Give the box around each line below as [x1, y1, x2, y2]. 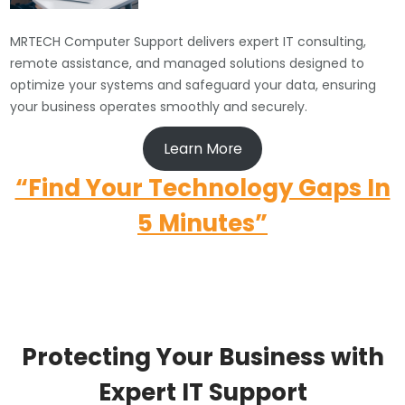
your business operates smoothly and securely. [10, 98, 308, 117]
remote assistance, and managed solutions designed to [10, 54, 365, 73]
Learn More [163, 137, 242, 159]
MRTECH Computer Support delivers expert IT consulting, [10, 33, 367, 52]
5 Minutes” [137, 207, 268, 240]
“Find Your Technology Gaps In [14, 172, 391, 205]
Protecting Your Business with [21, 340, 384, 373]
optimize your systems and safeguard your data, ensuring [10, 76, 377, 95]
